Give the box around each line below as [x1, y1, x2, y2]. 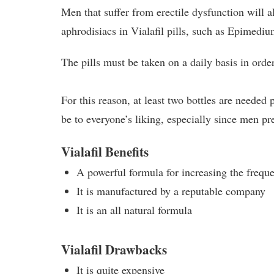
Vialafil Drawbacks [61, 240, 168, 259]
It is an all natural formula [76, 202, 193, 217]
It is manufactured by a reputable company [76, 183, 266, 198]
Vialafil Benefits [61, 141, 149, 161]
